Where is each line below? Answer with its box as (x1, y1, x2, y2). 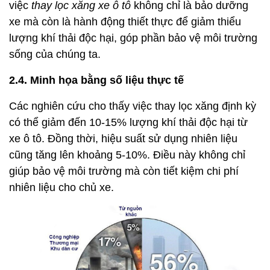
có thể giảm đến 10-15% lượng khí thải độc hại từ (9, 116, 248, 129)
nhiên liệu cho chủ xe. (9, 181, 114, 194)
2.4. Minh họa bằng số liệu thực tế (9, 74, 184, 87)
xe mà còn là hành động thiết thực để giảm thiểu (9, 16, 241, 28)
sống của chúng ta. (9, 48, 101, 61)
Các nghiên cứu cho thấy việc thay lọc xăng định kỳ (9, 100, 256, 113)
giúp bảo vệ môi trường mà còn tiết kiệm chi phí (9, 165, 239, 178)
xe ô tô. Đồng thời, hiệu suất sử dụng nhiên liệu (9, 133, 237, 145)
